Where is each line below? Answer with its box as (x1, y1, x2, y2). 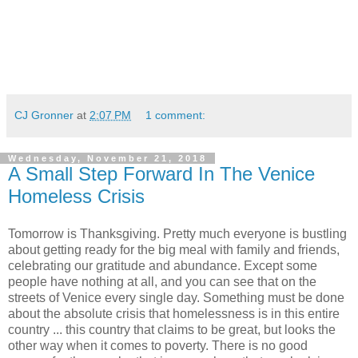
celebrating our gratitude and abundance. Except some (8, 259, 317, 273)
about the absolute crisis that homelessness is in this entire (8, 307, 340, 321)
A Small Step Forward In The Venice (8, 162, 315, 185)
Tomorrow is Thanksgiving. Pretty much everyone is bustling (8, 227, 347, 241)
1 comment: (145, 108, 206, 121)
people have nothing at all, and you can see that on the (8, 275, 316, 289)
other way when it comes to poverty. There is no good (8, 339, 308, 353)
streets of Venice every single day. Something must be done (8, 291, 344, 305)
